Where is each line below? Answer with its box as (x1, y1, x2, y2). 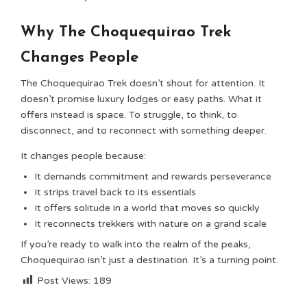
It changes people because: (21, 150, 146, 162)
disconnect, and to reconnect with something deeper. (21, 125, 267, 136)
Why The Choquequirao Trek (21, 25, 231, 40)
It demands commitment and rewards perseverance (34, 171, 271, 182)
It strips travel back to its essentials (34, 186, 196, 198)
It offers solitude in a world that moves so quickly (34, 202, 260, 214)
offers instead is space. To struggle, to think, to (21, 109, 237, 121)
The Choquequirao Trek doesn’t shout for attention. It (21, 77, 265, 89)
